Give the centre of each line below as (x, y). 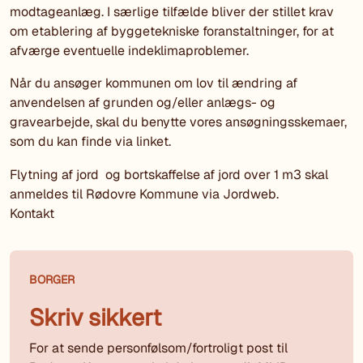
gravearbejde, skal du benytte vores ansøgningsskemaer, (178, 122)
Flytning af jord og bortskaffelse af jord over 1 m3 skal (169, 175)
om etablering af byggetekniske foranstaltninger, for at (172, 31)
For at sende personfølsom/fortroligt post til (158, 348)
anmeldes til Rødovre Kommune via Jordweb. (144, 194)
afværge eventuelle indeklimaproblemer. (129, 50)
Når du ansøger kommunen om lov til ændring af (154, 83)
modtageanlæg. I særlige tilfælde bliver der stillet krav (172, 11)
